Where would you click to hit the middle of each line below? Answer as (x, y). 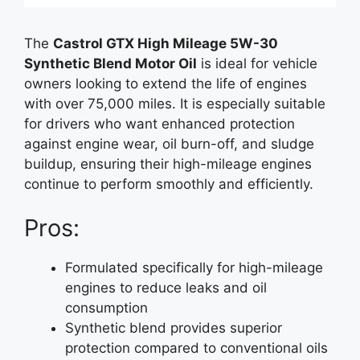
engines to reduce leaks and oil (166, 288)
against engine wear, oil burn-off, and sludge (169, 143)
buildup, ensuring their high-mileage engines (168, 164)
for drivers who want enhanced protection (160, 123)
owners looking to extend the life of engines (166, 83)
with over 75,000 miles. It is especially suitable (175, 103)
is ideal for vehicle (257, 63)
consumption (106, 308)
